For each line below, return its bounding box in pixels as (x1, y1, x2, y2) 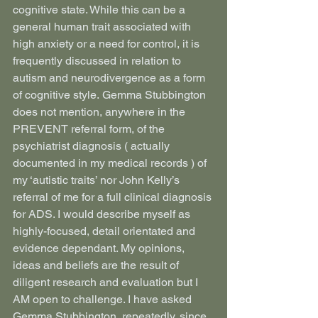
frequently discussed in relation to (13, 54, 184, 67)
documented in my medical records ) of (13, 156, 209, 170)
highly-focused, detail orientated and (13, 224, 198, 238)
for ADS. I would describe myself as (13, 207, 193, 221)
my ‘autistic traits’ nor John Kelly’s (13, 173, 182, 187)
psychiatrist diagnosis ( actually (13, 139, 172, 153)
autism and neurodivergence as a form (13, 71, 208, 84)
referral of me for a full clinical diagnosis (13, 190, 214, 204)
